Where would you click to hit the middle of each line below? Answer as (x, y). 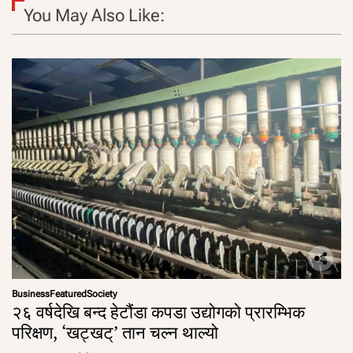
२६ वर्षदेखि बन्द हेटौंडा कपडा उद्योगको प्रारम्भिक (158, 311)
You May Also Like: (94, 15)
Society (102, 294)
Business (31, 294)
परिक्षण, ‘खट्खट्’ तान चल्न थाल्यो (115, 332)
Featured (68, 294)
